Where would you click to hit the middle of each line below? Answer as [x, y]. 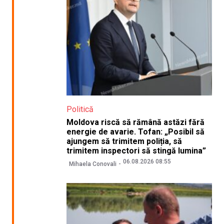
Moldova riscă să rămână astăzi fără [135, 122]
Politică [80, 109]
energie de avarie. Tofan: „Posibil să [135, 132]
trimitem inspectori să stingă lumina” [136, 151]
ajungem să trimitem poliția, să [124, 141]
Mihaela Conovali [92, 164]
